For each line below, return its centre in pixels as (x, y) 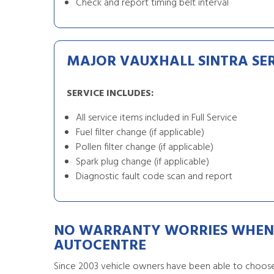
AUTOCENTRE (100, 246)
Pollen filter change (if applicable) (145, 147)
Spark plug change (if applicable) (143, 162)
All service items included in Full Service (157, 118)
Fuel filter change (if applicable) (140, 133)
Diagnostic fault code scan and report (154, 177)
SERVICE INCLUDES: (110, 94)
